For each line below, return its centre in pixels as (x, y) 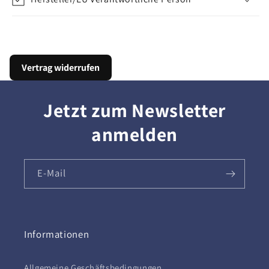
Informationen (57, 234)
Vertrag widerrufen (60, 67)
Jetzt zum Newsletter (134, 110)
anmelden (134, 134)
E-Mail (52, 173)
